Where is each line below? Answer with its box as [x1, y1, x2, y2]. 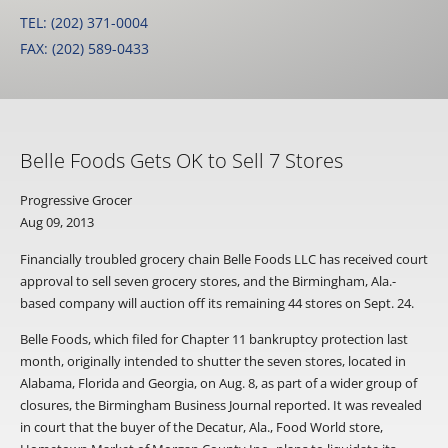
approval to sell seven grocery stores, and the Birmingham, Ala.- [20, 271, 396, 290]
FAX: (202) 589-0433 [20, 39, 149, 59]
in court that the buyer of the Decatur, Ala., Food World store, [20, 418, 383, 437]
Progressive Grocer [20, 191, 132, 210]
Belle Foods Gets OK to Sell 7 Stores [20, 147, 343, 175]
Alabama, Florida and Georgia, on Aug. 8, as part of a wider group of [20, 374, 417, 393]
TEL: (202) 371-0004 [20, 13, 148, 33]
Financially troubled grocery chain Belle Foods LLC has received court [20, 249, 428, 268]
